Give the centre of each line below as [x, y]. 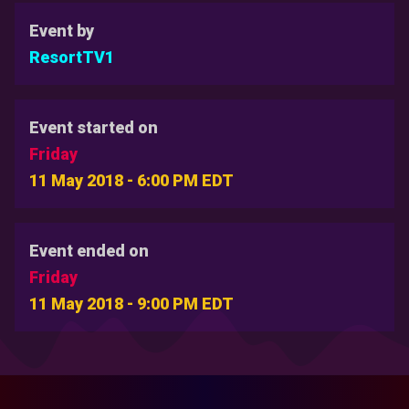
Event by [62, 31]
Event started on [94, 128]
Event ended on [89, 251]
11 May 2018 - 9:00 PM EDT [131, 304]
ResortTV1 [72, 58]
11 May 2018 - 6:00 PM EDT [131, 181]
